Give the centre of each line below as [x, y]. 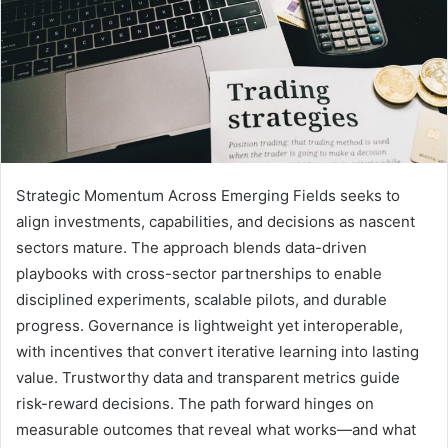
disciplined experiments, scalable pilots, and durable [201, 299]
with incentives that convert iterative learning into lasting [217, 351]
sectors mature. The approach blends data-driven [191, 247]
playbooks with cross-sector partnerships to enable [199, 273]
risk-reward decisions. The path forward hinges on [195, 403]
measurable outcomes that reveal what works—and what [216, 429]
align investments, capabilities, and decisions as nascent [215, 221]
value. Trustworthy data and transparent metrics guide [208, 377]
